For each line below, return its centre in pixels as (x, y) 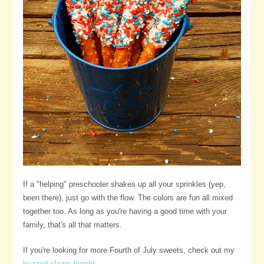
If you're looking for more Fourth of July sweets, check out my (128, 250)
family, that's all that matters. (72, 225)
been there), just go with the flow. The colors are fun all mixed (128, 197)
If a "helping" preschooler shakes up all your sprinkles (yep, (124, 184)
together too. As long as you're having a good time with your (125, 211)
